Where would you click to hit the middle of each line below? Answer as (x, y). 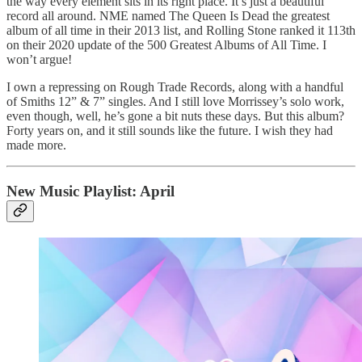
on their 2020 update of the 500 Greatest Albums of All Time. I (166, 45)
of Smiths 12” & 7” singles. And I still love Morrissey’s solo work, (175, 102)
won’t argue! (39, 60)
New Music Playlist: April (90, 191)
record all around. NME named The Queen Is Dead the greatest (168, 16)
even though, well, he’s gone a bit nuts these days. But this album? (175, 116)
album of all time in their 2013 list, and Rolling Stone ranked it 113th (181, 31)
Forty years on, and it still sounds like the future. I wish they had (170, 131)
